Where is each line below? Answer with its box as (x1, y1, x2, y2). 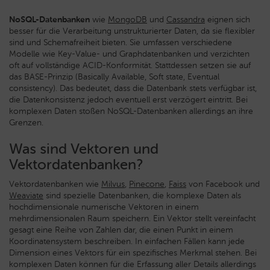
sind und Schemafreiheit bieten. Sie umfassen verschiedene (9, 37, 232, 48)
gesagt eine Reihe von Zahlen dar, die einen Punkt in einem (9, 225, 233, 235)
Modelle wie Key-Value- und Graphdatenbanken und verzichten (9, 49, 250, 59)
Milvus (101, 179, 125, 189)
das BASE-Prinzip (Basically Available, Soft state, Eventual (9, 72, 219, 82)
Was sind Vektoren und (9, 140, 159, 157)
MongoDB (108, 14, 147, 25)
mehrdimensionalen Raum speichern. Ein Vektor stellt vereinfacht (9, 213, 256, 224)
